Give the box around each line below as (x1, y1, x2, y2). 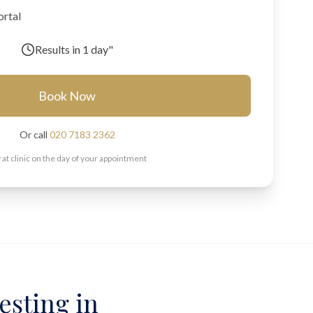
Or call (19, 129, 50, 140)
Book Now (38, 88, 96, 103)
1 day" (82, 43, 113, 56)
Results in (35, 43, 82, 56)
